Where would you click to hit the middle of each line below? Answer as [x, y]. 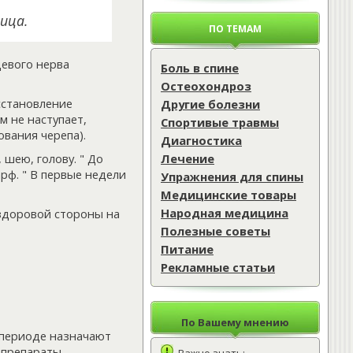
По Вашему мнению [235, 322]
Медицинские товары [229, 195]
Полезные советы [216, 231]
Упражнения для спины [232, 176]
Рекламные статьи [218, 267]
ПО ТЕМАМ [235, 29]
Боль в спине [200, 68]
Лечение [188, 158]
